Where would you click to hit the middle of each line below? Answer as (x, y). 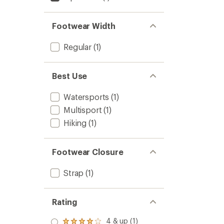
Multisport (83, 110)
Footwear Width (84, 26)
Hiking (75, 123)
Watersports (86, 97)
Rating (64, 202)
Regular (77, 47)
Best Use (70, 76)
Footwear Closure (88, 152)
